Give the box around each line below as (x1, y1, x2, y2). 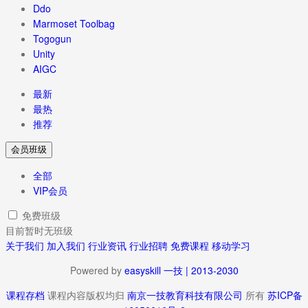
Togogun (33, 31, 71, 45)
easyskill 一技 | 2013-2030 (124, 263, 239, 277)
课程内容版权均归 (44, 287, 127, 302)
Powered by (69, 263, 124, 277)
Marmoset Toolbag (33, 16, 115, 30)
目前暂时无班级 (5, 223, 73, 237)
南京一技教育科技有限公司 (126, 287, 245, 302)
